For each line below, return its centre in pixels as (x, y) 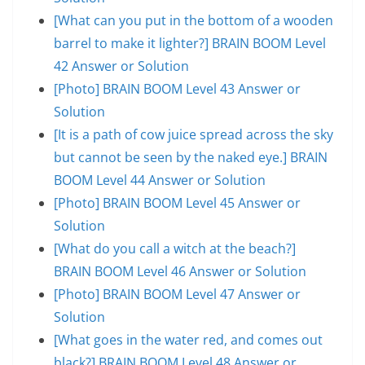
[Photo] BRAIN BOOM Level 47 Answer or (177, 294)
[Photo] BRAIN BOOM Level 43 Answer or (177, 88)
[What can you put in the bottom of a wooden (193, 20)
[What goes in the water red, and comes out (188, 339)
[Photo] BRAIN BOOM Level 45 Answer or (177, 202)
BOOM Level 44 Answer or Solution (160, 180)
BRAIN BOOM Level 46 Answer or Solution (180, 271)
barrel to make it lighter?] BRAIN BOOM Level (190, 43)
